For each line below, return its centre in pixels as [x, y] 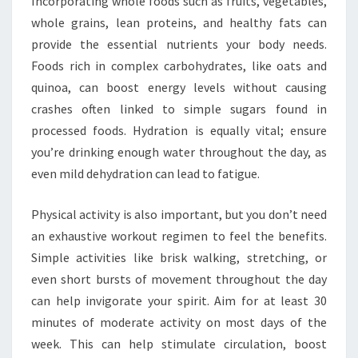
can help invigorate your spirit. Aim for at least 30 [179, 300]
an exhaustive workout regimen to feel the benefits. [179, 235]
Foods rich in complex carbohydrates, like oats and [179, 65]
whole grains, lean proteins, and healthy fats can [179, 22]
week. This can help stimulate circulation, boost [179, 343]
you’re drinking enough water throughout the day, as [179, 151]
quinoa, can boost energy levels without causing [179, 87]
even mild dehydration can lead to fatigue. [145, 173]
